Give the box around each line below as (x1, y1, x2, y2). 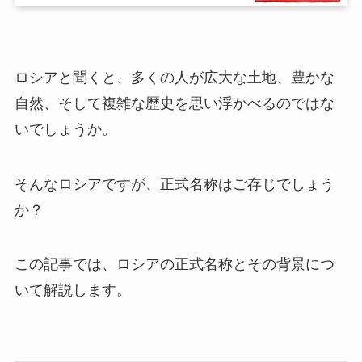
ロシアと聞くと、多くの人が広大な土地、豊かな (14, 69, 335, 86)
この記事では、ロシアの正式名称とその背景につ (14, 256, 335, 273)
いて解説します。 (14, 282, 131, 299)
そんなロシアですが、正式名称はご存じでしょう (14, 175, 335, 192)
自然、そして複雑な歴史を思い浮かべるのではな (14, 95, 335, 112)
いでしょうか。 (14, 120, 116, 137)
